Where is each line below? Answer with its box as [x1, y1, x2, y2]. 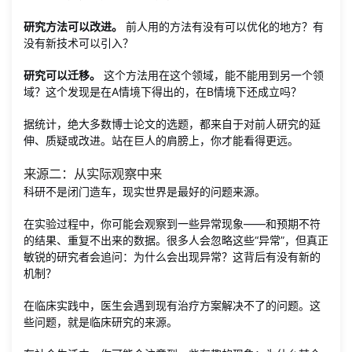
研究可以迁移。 [24, 68, 101, 82]
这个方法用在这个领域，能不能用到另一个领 [101, 68, 324, 82]
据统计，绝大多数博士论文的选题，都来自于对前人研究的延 [24, 117, 321, 130]
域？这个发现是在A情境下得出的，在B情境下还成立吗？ [24, 85, 302, 98]
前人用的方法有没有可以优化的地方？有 [123, 20, 324, 33]
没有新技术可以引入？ [24, 36, 134, 49]
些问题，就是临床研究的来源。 [24, 315, 178, 328]
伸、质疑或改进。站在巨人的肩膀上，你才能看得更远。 [24, 134, 299, 147]
